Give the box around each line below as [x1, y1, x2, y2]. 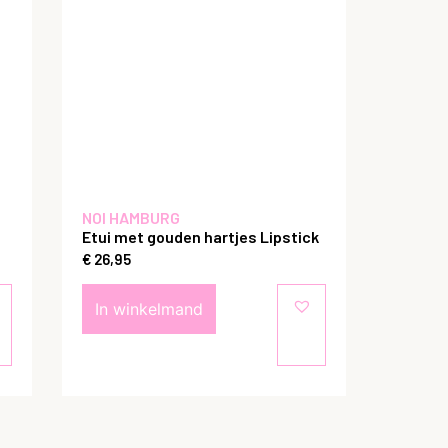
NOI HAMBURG [82, 207, 180, 227]
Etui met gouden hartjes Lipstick [82, 226, 319, 246]
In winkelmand [95, 299, 203, 320]
